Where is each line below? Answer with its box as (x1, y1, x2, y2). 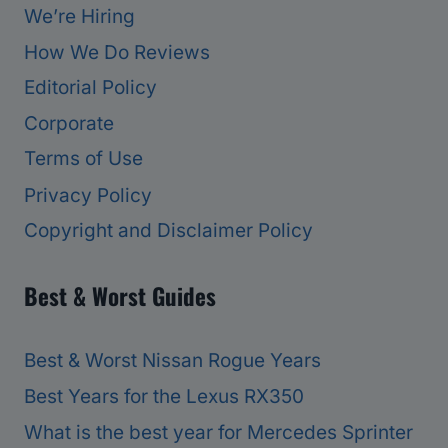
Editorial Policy (24, 76, 157, 100)
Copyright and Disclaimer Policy (24, 219, 313, 243)
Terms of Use (24, 147, 143, 171)
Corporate (24, 112, 114, 136)
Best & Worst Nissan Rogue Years (24, 349, 321, 373)
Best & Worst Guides (24, 279, 216, 314)
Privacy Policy (24, 183, 152, 207)
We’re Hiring (24, 4, 135, 28)
